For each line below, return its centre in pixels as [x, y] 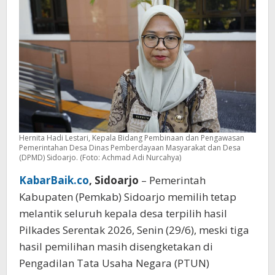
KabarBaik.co [54, 180]
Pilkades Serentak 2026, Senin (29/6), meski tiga [134, 230]
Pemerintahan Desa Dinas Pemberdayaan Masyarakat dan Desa [130, 148]
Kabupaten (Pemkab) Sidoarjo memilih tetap [128, 197]
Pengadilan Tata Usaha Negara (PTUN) [114, 263]
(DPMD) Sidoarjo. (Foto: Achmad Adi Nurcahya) [100, 158]
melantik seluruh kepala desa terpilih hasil [123, 214]
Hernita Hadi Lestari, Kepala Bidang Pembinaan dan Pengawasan [132, 138]
